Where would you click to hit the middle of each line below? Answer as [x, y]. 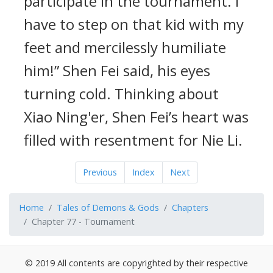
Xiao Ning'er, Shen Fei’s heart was [136, 117]
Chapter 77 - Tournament [83, 222]
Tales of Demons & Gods [108, 207]
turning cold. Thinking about [121, 94]
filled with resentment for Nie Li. [133, 140]
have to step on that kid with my [134, 24]
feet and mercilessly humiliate [125, 47]
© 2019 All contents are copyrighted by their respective [136, 263]
